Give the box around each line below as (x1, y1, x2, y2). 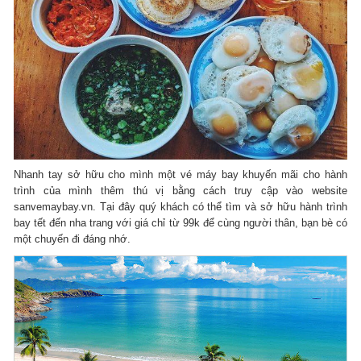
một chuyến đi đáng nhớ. (14, 232, 131, 245)
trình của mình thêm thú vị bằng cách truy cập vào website (14, 184, 347, 197)
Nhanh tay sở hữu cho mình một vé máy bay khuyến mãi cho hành (14, 168, 347, 180)
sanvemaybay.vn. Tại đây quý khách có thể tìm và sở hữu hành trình (14, 200, 347, 213)
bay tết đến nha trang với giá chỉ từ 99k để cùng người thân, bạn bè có (14, 216, 347, 229)
